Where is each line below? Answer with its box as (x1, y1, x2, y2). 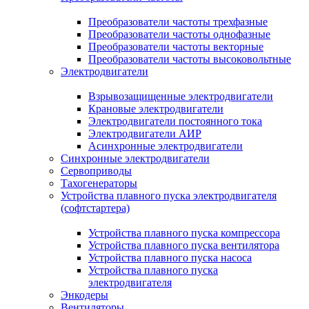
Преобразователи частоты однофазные (88, 28, 270, 40)
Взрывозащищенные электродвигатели (88, 90, 273, 102)
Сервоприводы (61, 165, 132, 177)
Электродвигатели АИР (88, 128, 201, 139)
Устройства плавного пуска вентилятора (88, 239, 279, 251)
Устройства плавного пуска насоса (88, 252, 252, 263)
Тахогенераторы (61, 177, 137, 189)
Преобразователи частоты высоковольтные (88, 53, 291, 65)
